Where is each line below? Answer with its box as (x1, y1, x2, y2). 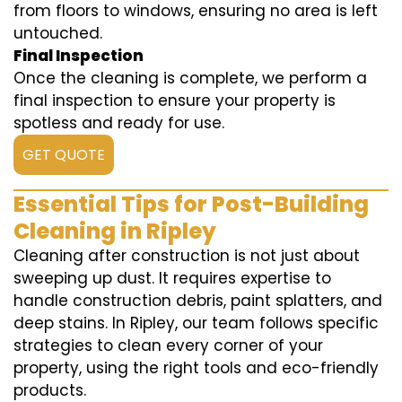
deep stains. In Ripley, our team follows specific (13, 312, 379, 335)
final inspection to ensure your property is (13, 90, 336, 112)
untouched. (13, 22, 102, 45)
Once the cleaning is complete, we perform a (13, 67, 367, 90)
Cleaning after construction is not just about (13, 245, 360, 267)
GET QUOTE (22, 144, 105, 166)
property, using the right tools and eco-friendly (13, 357, 379, 380)
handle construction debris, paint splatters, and (13, 290, 382, 312)
